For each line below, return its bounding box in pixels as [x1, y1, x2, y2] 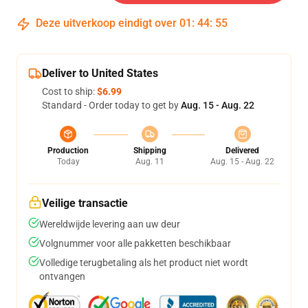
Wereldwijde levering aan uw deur [39, 219, 180, 230]
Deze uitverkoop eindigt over [33, 16, 179, 30]
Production [47, 146, 89, 155]
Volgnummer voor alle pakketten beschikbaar [39, 238, 231, 249]
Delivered [225, 146, 259, 155]
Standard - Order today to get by [42, 100, 181, 111]
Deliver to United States [42, 67, 158, 80]
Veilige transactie [42, 197, 128, 210]
